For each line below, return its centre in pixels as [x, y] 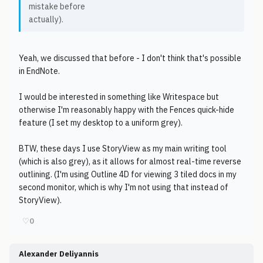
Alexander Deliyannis [59, 254]
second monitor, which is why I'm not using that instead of [124, 187]
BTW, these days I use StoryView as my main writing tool [123, 149]
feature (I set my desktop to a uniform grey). [101, 123]
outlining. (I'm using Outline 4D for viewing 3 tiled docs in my [128, 174]
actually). [46, 19]
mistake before [57, 6]
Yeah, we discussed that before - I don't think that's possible [130, 58]
